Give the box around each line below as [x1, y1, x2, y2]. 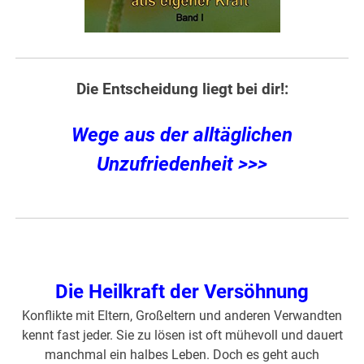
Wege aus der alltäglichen [71, 123, 292, 146]
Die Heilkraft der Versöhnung [55, 279, 309, 303]
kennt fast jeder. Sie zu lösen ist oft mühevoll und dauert [21, 327, 343, 343]
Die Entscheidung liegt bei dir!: [76, 80, 288, 98]
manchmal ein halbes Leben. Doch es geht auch [45, 346, 319, 362]
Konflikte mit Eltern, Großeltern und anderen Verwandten [22, 307, 342, 323]
